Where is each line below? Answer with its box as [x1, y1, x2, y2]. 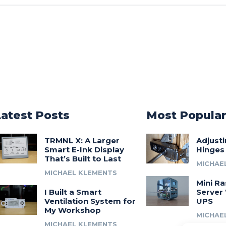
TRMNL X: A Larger [44, 136, 120, 145]
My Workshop [44, 205, 101, 215]
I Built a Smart [44, 187, 101, 197]
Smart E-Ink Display [44, 145, 124, 154]
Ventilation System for [44, 196, 136, 206]
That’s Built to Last [44, 154, 121, 163]
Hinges [196, 145, 225, 154]
